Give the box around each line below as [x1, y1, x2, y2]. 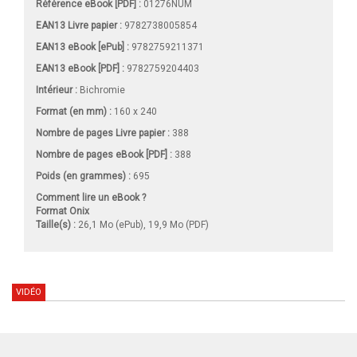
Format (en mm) [36, 106, 109, 118]
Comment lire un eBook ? [36, 192, 146, 204]
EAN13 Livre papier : [36, 20, 122, 32]
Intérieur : [36, 84, 77, 96]
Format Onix [36, 206, 89, 218]
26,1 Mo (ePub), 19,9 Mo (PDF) [76, 219, 209, 231]
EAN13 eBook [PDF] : [36, 63, 124, 75]
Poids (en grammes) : [36, 171, 131, 182]
